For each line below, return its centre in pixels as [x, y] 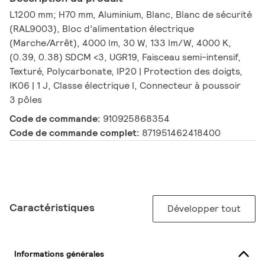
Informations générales [59, 253]
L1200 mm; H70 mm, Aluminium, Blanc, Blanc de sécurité [131, 15]
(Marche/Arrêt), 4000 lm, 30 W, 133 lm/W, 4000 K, [120, 43]
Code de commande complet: [76, 133]
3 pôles [26, 100]
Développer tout [204, 209]
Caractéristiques [52, 208]
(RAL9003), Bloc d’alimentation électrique [102, 29]
